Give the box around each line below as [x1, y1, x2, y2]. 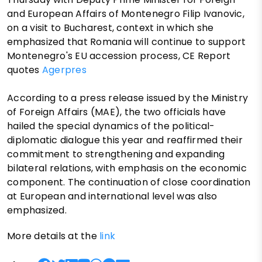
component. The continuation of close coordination [7, 175, 251, 189]
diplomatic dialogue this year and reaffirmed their [7, 133, 243, 147]
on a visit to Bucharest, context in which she [7, 20, 214, 35]
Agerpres [42, 63, 87, 77]
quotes [7, 63, 42, 77]
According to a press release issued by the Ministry [7, 91, 249, 105]
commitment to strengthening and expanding [7, 147, 225, 161]
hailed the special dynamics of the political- [7, 119, 215, 133]
